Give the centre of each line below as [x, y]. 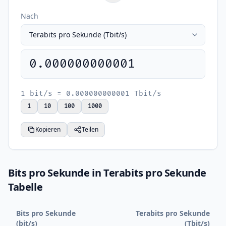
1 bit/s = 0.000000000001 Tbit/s [91, 94]
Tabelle [25, 187]
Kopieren [48, 129]
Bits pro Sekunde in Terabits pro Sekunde [107, 173]
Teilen [90, 129]
